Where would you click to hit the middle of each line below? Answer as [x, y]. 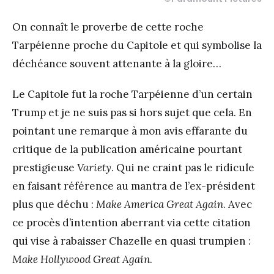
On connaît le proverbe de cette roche [108, 27]
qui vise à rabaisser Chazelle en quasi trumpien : [131, 241]
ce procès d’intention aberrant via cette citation [131, 222]
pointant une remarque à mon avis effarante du [130, 131]
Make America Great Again [160, 204]
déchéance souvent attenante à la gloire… [117, 63]
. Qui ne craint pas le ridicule [183, 167]
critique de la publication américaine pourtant [127, 149]
